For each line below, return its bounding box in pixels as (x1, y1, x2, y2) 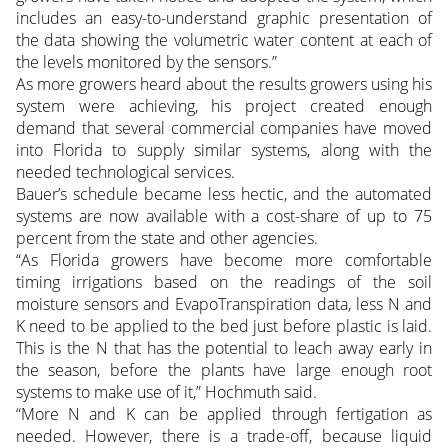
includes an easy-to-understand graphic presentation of (15, 7, 433, 30)
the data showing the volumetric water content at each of (15, 29, 433, 52)
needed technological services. (15, 161, 235, 184)
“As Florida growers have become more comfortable (15, 249, 433, 272)
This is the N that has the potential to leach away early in (15, 337, 433, 360)
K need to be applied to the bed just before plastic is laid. (15, 315, 433, 338)
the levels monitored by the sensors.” (15, 51, 277, 74)
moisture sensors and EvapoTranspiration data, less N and (15, 293, 433, 316)
